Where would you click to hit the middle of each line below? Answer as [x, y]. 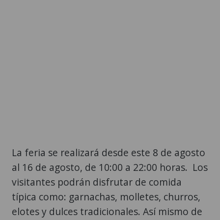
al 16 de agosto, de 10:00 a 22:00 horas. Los [110, 167]
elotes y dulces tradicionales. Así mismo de [107, 212]
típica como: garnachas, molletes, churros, [106, 197]
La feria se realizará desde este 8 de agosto [109, 153]
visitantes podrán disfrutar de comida [97, 182]
